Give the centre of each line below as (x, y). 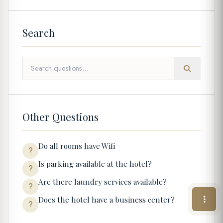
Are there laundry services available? (103, 182)
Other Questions (60, 117)
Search (39, 33)
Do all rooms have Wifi (77, 146)
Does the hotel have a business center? (107, 200)
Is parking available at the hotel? (95, 164)
